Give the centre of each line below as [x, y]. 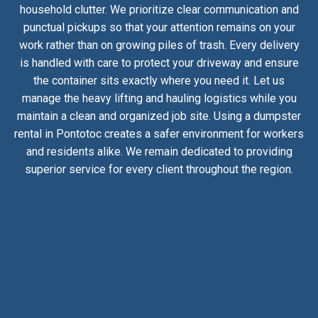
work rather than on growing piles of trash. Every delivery [159, 45]
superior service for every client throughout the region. [159, 170]
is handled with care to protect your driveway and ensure [159, 63]
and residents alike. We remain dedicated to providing [159, 152]
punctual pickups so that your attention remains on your [159, 28]
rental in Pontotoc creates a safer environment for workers [159, 134]
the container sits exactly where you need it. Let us [159, 81]
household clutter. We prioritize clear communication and [159, 10]
